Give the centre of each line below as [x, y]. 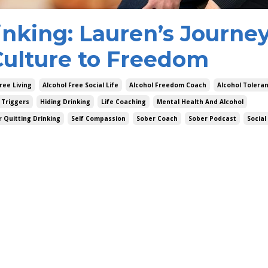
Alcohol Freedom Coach [168, 85]
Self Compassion [98, 119]
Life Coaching [124, 102]
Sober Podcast [212, 119]
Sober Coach [157, 119]
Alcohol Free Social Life [80, 85]
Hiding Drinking [65, 102]
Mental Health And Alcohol [200, 102]
